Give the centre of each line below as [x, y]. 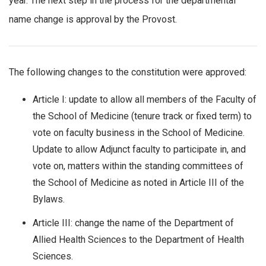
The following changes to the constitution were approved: [128, 72]
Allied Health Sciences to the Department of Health [138, 239]
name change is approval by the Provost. [93, 20]
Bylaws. [49, 199]
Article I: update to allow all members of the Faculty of [145, 99]
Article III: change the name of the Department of [133, 223]
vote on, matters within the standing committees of [138, 166]
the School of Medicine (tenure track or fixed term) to [142, 116]
